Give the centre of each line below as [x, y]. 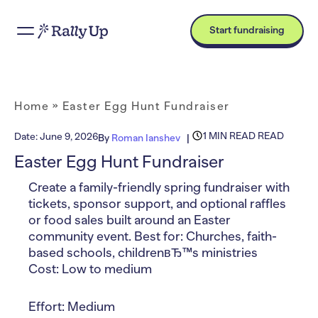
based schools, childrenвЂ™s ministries [143, 252]
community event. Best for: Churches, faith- [153, 236]
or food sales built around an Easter [130, 220]
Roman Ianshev [146, 137]
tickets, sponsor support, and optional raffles [157, 203]
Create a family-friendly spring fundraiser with [159, 187]
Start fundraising [247, 30]
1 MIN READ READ [243, 135]
